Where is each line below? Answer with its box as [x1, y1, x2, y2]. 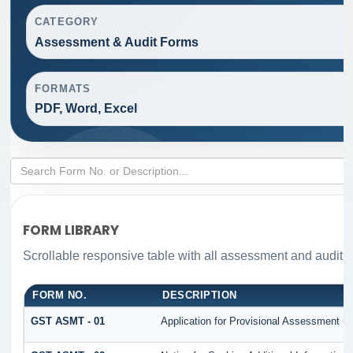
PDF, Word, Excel [35, 102, 138, 116]
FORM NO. [32, 288, 87, 301]
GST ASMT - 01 [31, 314, 106, 327]
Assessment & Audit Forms [35, 35, 199, 49]
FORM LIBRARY [23, 221, 120, 240]
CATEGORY [35, 15, 98, 28]
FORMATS [35, 82, 91, 95]
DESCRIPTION [162, 288, 237, 301]
